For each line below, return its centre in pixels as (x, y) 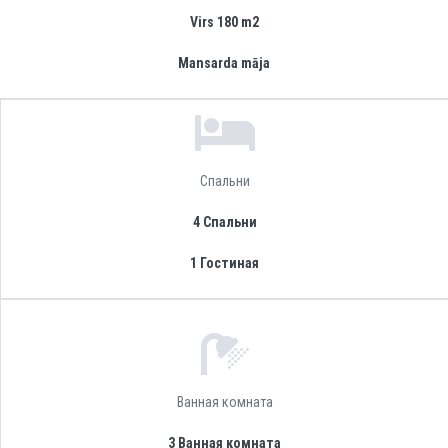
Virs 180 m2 (224, 22)
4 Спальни (224, 222)
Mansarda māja (224, 63)
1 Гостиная (224, 263)
